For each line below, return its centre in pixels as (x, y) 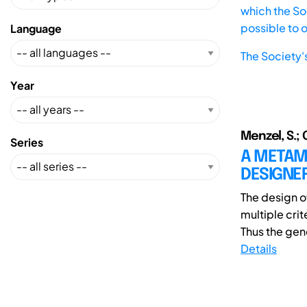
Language (36, 28)
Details (259, 248)
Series (27, 142)
